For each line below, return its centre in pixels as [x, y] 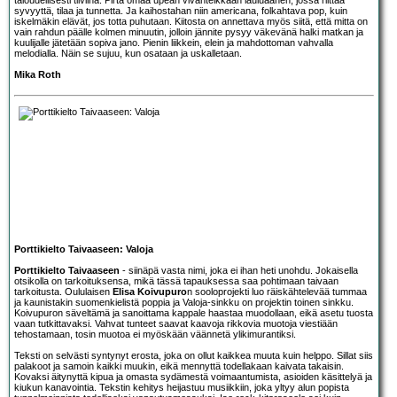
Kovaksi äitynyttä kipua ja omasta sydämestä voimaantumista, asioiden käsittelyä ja [193, 376]
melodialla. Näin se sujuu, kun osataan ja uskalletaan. [128, 53]
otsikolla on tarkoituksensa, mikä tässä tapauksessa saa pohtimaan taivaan [176, 280]
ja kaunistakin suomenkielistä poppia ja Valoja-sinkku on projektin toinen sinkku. [184, 302]
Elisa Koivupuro [150, 291]
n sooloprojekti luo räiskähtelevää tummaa [277, 291]
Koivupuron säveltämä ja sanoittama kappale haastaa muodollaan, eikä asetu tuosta [194, 312]
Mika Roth [38, 74]
